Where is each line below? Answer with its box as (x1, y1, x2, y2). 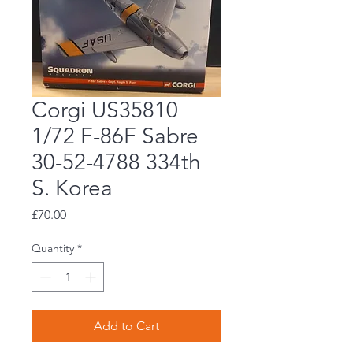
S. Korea (32, 175, 113, 202)
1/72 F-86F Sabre (32, 123, 199, 150)
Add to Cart (93, 318, 159, 334)
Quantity (32, 241, 74, 256)
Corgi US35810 (32, 97, 178, 124)
